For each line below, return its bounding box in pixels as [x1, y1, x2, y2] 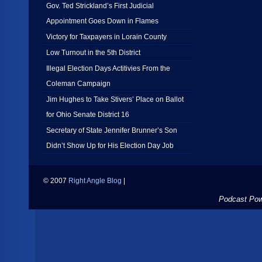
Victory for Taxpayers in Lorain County [46, 33, 167, 40]
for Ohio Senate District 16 [46, 111, 129, 118]
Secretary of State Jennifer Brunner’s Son [46, 126, 177, 134]
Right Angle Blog [68, 177, 122, 184]
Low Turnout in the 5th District [46, 49, 140, 56]
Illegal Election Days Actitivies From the [46, 64, 170, 72]
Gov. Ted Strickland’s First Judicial [46, 2, 154, 9]
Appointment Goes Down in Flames [46, 17, 158, 25]
